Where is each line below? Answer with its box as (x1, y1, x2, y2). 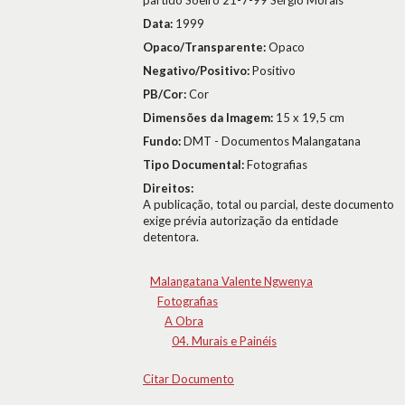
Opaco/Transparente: (143, 40, 268, 54)
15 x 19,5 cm (276, 110, 344, 125)
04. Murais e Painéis (172, 334, 277, 348)
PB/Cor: (143, 87, 189, 101)
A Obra (165, 314, 203, 328)
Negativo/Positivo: (143, 63, 252, 78)
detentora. (143, 230, 199, 244)
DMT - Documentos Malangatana (184, 134, 361, 148)
